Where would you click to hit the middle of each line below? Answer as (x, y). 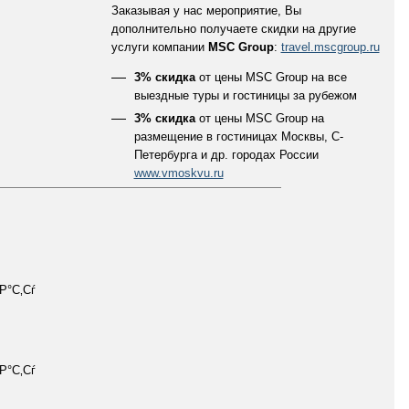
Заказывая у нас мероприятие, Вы (206, 10)
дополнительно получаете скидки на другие (233, 29)
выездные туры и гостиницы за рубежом (245, 95)
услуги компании (159, 47)
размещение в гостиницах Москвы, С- (238, 136)
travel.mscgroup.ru (330, 47)
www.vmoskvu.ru (178, 173)
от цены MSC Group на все (271, 77)
